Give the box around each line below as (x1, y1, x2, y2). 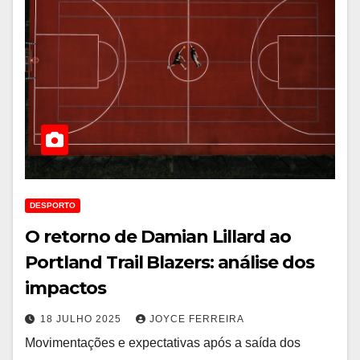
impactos (25, 277, 107, 299)
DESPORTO (30, 201, 76, 210)
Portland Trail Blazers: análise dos (25, 252, 314, 273)
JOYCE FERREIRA (149, 313, 244, 325)
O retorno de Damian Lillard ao (25, 226, 291, 247)
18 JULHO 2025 (40, 313, 125, 325)
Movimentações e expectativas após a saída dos (25, 336, 301, 350)
